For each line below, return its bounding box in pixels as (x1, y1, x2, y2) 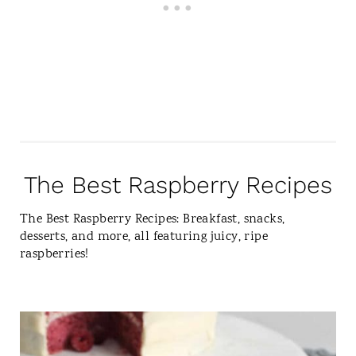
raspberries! (19, 246, 89, 265)
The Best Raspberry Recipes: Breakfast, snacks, (19, 211, 285, 230)
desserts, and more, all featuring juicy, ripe (19, 228, 268, 247)
